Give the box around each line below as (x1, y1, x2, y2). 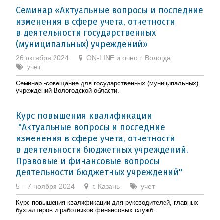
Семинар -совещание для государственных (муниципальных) (16, 79, 198, 87)
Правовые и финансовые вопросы (16, 155, 160, 166)
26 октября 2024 (16, 54, 69, 62)
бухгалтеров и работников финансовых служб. (16, 206, 155, 214)
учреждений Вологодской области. (16, 86, 119, 94)
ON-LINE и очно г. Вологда (86, 54, 171, 62)
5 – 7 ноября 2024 (16, 182, 75, 190)
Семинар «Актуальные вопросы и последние (16, 4, 203, 16)
